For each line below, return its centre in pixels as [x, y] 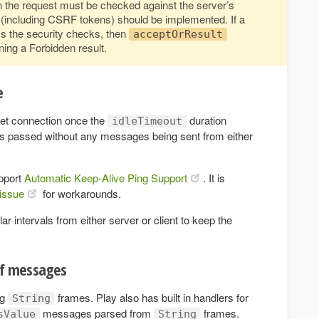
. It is [214, 177]
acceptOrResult [178, 34]
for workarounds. [80, 193]
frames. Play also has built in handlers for [152, 297]
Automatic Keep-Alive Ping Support [106, 177]
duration [206, 120]
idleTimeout [147, 121]
